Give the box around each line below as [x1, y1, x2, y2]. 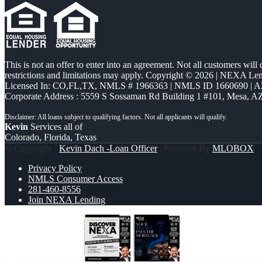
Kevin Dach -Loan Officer [59, 143, 157, 154]
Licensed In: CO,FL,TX [5, 81, 95, 91]
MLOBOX [212, 143, 254, 154]
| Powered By [157, 143, 212, 154]
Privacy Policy [28, 163, 82, 174]
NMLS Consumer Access [28, 174, 123, 184]
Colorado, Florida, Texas [5, 132, 96, 143]
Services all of [28, 122, 82, 132]
